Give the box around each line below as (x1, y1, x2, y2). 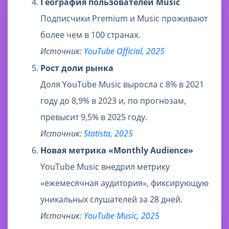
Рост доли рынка (40, 62, 113, 74)
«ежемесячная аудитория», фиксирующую (40, 177, 209, 189)
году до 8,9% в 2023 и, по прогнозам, (40, 95, 186, 107)
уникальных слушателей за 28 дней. (40, 194, 182, 205)
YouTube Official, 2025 (84, 45, 165, 57)
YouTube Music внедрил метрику (40, 161, 170, 173)
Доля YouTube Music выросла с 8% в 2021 (40, 79, 204, 90)
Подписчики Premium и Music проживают (40, 13, 208, 25)
